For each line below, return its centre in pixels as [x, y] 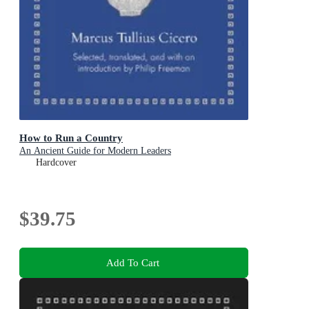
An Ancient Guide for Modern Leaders [95, 151]
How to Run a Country [71, 138]
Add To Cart [132, 262]
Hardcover [56, 163]
